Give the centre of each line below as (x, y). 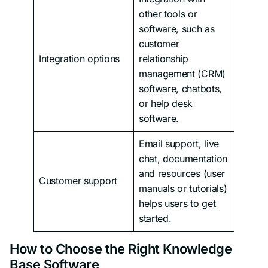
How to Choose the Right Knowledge (121, 249)
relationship (164, 58)
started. (155, 218)
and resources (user (182, 173)
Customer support (78, 180)
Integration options (79, 58)
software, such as (177, 28)
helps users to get (177, 203)
